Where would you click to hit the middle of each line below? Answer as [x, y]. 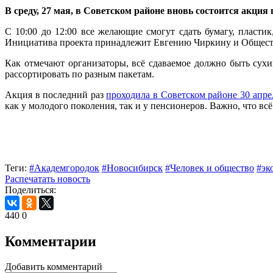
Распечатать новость [48, 179]
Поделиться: [30, 190]
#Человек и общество [210, 168]
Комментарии [51, 241]
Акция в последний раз [56, 94]
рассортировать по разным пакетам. [81, 74]
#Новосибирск [132, 168]
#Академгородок [64, 168]
